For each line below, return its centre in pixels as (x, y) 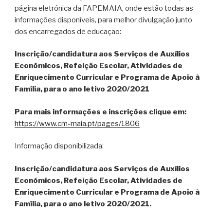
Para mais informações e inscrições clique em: (100, 112)
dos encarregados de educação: (68, 31)
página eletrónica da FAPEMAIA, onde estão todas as (104, 8)
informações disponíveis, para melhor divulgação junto (103, 20)
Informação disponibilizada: (59, 146)
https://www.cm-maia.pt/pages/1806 (77, 123)
